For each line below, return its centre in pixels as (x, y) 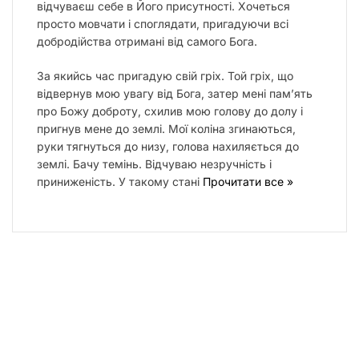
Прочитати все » (248, 181)
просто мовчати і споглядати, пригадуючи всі (163, 23)
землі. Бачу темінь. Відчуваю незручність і (154, 163)
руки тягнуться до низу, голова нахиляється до (168, 146)
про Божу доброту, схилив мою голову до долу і (170, 111)
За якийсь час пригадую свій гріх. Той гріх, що (165, 75)
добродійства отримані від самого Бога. (147, 41)
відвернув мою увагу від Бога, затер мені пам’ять (175, 93)
